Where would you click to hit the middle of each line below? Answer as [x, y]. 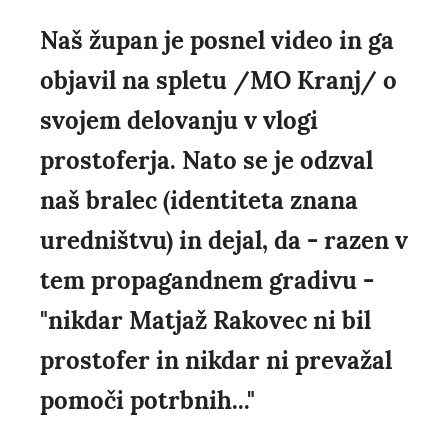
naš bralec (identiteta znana [199, 201]
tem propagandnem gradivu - [207, 281]
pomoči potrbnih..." [147, 401]
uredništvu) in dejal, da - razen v [224, 241]
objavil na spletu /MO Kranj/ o [218, 81]
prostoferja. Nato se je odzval [206, 161]
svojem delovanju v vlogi [179, 121]
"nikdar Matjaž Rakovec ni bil [205, 321]
